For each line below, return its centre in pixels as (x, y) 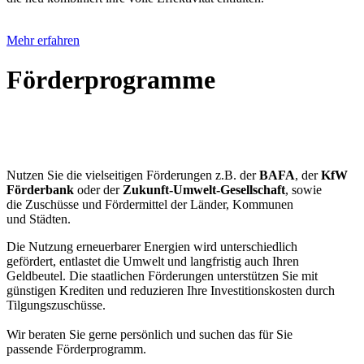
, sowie (303, 189)
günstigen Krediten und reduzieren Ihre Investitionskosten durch (171, 290)
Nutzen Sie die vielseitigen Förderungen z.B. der (133, 175)
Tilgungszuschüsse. (58, 305)
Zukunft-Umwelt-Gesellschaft (204, 189)
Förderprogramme (111, 80)
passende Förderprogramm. (78, 349)
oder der (98, 189)
